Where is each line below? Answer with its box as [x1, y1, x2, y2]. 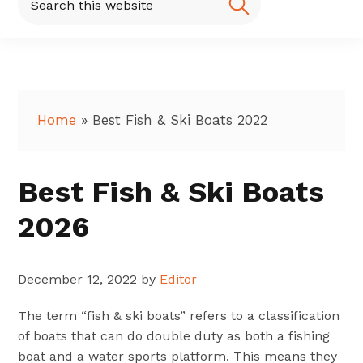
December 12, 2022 [18, 271, 138, 288]
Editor [160, 271, 198, 288]
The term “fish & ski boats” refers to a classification [18, 308, 340, 324]
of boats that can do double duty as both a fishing [18, 328, 331, 344]
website [17, 8, 66, 24]
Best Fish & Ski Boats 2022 [92, 112, 268, 129]
